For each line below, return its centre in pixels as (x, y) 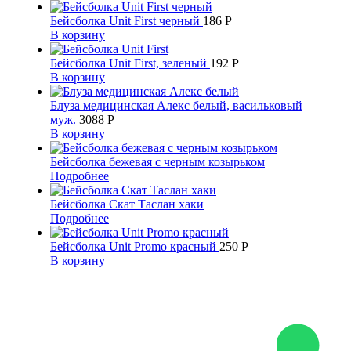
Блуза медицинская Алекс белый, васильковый (176, 105)
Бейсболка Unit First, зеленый (130, 63)
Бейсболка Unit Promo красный (135, 246)
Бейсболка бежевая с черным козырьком (157, 161)
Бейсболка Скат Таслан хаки (127, 204)
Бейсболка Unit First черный (127, 20)
